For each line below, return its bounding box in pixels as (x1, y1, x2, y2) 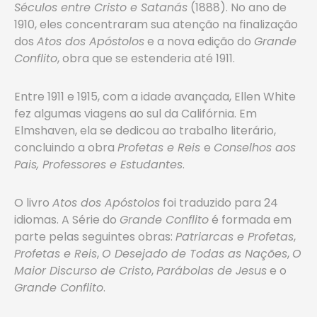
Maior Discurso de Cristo (14, 263, 151, 279)
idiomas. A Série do (14, 212, 120, 228)
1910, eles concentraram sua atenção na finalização (14, 16, 298, 33)
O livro (14, 195, 52, 211)
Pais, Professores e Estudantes (14, 156, 183, 173)
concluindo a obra (14, 139, 117, 156)
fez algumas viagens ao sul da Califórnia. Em (14, 105, 257, 122)
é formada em (209, 212, 292, 228)
